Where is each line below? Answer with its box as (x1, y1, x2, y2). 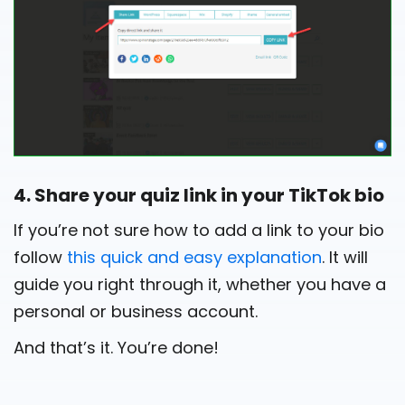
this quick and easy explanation (67, 245, 322, 268)
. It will (322, 245, 368, 268)
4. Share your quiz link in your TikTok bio (14, 182, 384, 208)
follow (14, 245, 67, 268)
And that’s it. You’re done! (14, 335, 219, 359)
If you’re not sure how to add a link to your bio (14, 218, 384, 241)
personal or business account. (14, 299, 258, 323)
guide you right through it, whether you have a (14, 272, 386, 296)
